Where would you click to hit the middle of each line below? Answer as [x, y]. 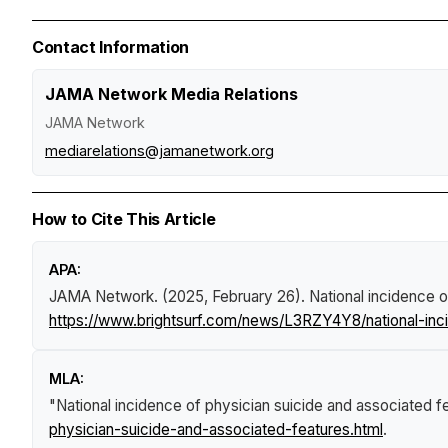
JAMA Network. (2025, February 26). [179, 296]
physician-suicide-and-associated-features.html [216, 429]
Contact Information [110, 46]
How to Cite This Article [124, 218]
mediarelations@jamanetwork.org [159, 150]
